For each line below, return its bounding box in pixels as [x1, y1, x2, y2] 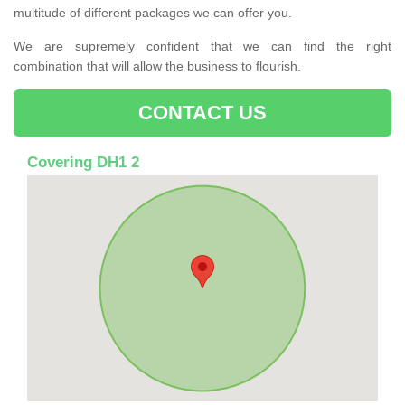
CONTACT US [137, 100, 268, 124]
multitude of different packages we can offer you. [14, 5, 292, 20]
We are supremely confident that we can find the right [14, 38, 391, 53]
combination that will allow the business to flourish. [14, 58, 301, 73]
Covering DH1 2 [27, 153, 139, 171]
